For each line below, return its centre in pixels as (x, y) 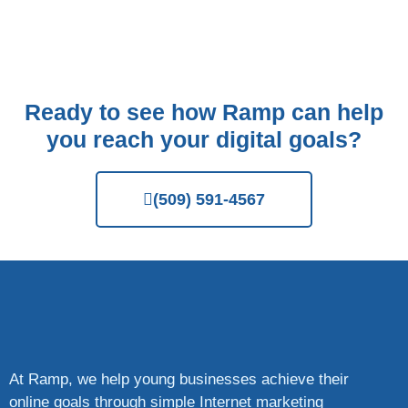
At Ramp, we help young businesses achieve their (179, 380)
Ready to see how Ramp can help (204, 112)
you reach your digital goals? (204, 140)
